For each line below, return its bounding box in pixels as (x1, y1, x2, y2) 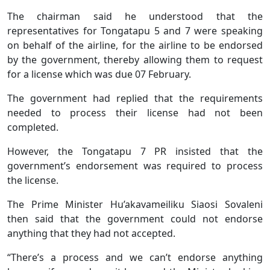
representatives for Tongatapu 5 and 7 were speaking (7, 24, 263, 38)
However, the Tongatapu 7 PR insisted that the (7, 145, 263, 159)
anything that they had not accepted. (7, 227, 175, 240)
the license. (7, 174, 58, 187)
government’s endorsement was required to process (7, 159, 263, 173)
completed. (7, 121, 58, 134)
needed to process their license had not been (7, 106, 263, 120)
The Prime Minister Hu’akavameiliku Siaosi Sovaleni (7, 198, 263, 212)
